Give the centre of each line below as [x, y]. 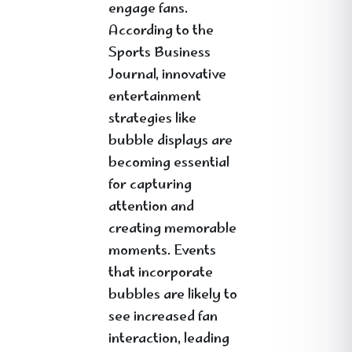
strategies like [152, 119]
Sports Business [159, 53]
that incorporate [161, 273]
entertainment [155, 97]
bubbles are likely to [173, 295]
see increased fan [163, 317]
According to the [161, 31]
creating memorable [172, 229]
